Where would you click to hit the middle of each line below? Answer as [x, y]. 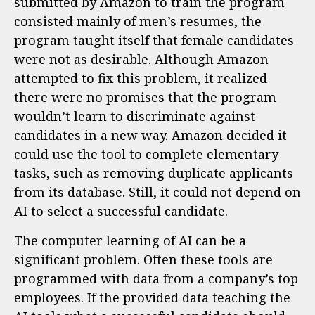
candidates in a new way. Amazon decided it [150, 135]
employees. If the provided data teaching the [152, 297]
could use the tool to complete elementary [146, 154]
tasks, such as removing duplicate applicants [154, 173]
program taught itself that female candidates [154, 40]
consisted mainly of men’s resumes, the [138, 21]
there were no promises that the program [145, 97]
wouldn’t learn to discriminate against [135, 116]
